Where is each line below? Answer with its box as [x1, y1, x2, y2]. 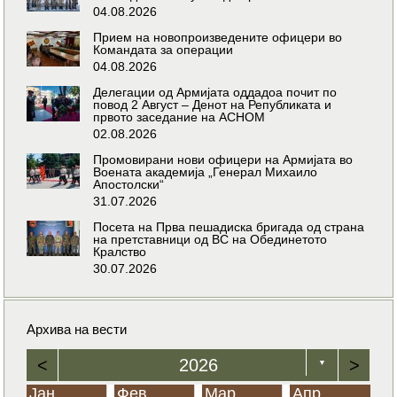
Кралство [93, 244, 147, 259]
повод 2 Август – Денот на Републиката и [93, 97, 332, 112]
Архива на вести [27, 321, 128, 337]
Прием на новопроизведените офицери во [93, 29, 343, 44]
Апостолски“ [93, 176, 165, 191]
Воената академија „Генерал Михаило [93, 164, 318, 179]
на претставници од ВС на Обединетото [93, 231, 328, 246]
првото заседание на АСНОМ [93, 109, 266, 124]
